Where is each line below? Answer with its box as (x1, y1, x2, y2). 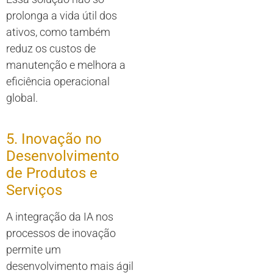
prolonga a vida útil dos (6, 9, 117, 23)
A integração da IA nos (6, 210, 113, 224)
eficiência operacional (6, 75, 110, 88)
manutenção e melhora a (6, 58, 126, 72)
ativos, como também (6, 26, 110, 39)
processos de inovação (6, 227, 116, 240)
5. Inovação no (6, 130, 102, 148)
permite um (6, 243, 61, 257)
